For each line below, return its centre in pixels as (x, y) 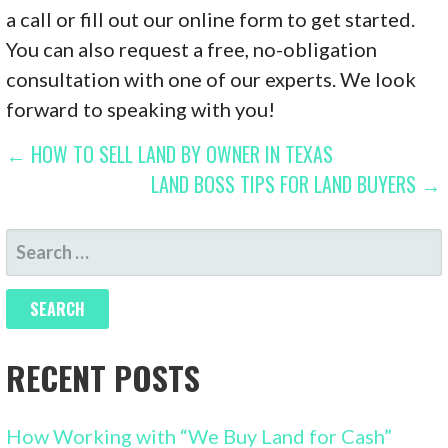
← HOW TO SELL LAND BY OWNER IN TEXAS (170, 153)
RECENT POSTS (103, 378)
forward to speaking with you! (141, 108)
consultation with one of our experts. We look (211, 78)
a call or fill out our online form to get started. (211, 18)
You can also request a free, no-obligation (192, 48)
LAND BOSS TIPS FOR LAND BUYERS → (296, 183)
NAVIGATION (93, 202)
